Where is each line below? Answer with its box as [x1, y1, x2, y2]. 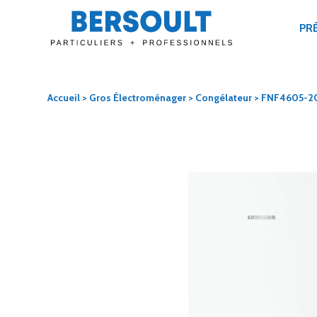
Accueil [47, 91, 81, 104]
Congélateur [195, 91, 253, 104]
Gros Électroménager [89, 91, 187, 104]
